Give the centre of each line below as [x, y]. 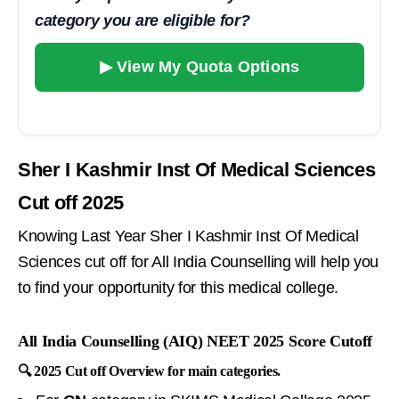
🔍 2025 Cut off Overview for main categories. [149, 370]
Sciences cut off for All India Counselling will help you [199, 261]
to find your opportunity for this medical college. [178, 287]
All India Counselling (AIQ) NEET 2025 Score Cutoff [195, 341]
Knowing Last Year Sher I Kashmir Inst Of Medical [188, 236]
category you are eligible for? [142, 20]
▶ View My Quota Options [199, 66]
